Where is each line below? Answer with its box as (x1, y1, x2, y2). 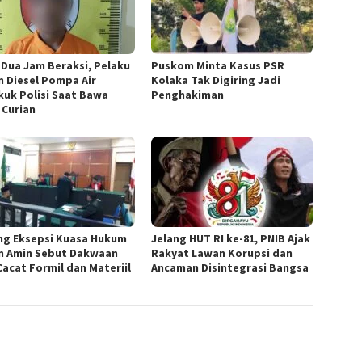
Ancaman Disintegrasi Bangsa (151, 260, 309, 276)
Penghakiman (151, 87, 225, 103)
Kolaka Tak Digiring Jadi (151, 73, 281, 88)
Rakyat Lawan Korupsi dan (151, 246, 293, 261)
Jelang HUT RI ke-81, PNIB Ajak (151, 231, 311, 246)
